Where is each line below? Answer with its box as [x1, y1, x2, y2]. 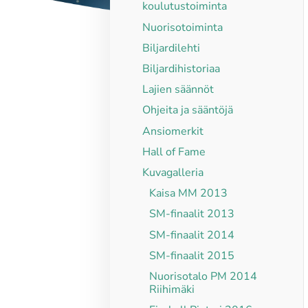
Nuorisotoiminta [142, 19, 223, 35]
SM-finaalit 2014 [149, 227, 235, 243]
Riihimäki [149, 281, 195, 297]
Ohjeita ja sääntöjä [142, 102, 234, 118]
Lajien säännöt [142, 82, 214, 98]
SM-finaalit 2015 [149, 247, 235, 263]
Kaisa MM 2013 [149, 186, 228, 201]
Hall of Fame [142, 144, 206, 159]
